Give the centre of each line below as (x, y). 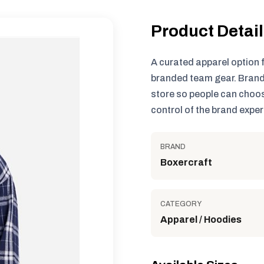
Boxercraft (186, 162)
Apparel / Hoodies (201, 220)
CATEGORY (181, 204)
